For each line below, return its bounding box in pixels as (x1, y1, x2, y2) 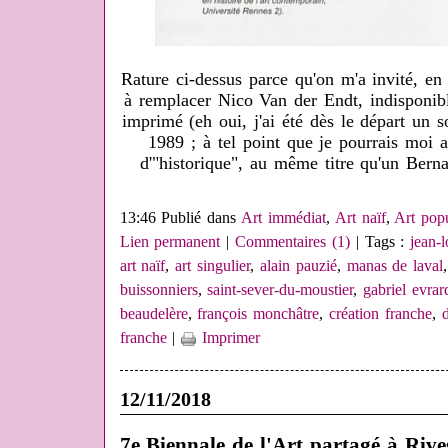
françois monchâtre (197, 304, 320, 324)
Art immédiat (241, 208, 326, 228)
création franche (329, 304, 432, 324)
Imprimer (196, 328, 261, 348)
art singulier (175, 256, 251, 276)
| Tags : (349, 232, 411, 252)
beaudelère (119, 304, 188, 324)
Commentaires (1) (235, 232, 350, 252)
